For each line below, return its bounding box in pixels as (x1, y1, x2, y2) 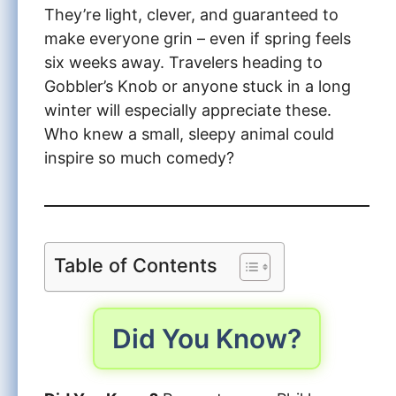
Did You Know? (112, 322, 301, 354)
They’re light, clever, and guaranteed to (44, 4, 339, 24)
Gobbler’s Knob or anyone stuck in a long (44, 76, 351, 95)
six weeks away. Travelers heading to (44, 52, 323, 72)
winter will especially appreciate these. (44, 100, 331, 119)
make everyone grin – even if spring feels (44, 28, 351, 48)
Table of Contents (54, 253, 217, 277)
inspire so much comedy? (44, 148, 234, 167)
